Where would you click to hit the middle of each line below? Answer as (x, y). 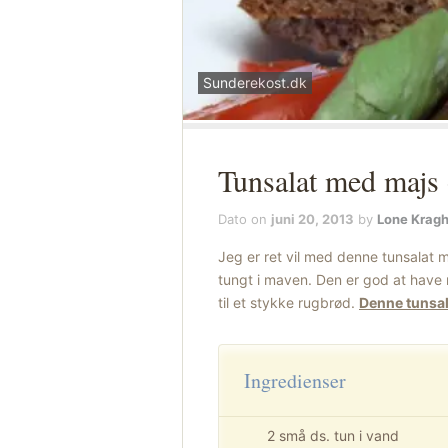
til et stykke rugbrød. (288, 302)
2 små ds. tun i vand (333, 435)
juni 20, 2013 (312, 219)
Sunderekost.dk (255, 82)
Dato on (244, 219)
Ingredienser (295, 380)
